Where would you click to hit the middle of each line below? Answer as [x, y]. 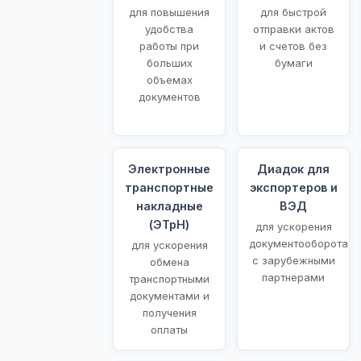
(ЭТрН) [169, 224]
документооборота [299, 243]
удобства [169, 29]
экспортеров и [293, 187]
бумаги [293, 62]
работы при [169, 46]
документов [169, 96]
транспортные [169, 187]
